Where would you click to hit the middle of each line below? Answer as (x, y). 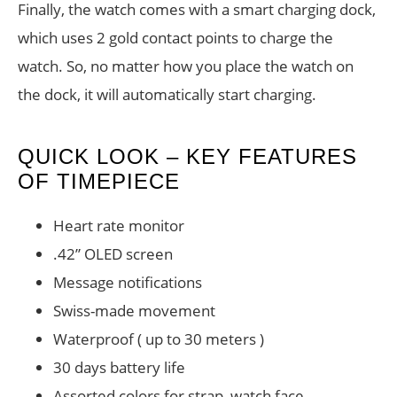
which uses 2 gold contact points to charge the (175, 38)
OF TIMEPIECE (99, 182)
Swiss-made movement (134, 311)
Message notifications (128, 283)
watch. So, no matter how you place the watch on (186, 66)
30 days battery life (119, 368)
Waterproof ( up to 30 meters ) (159, 339)
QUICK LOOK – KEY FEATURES (187, 157)
